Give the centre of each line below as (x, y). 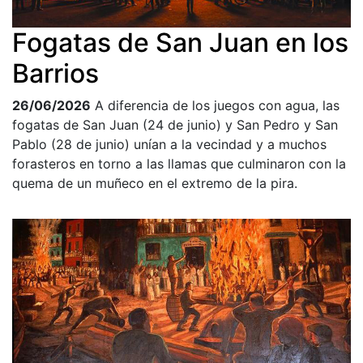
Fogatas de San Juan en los (180, 43)
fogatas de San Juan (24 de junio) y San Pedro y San (175, 125)
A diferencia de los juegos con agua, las (217, 106)
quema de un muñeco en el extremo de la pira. (155, 184)
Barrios (56, 74)
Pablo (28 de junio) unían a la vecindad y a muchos (169, 145)
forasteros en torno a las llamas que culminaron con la (179, 164)
